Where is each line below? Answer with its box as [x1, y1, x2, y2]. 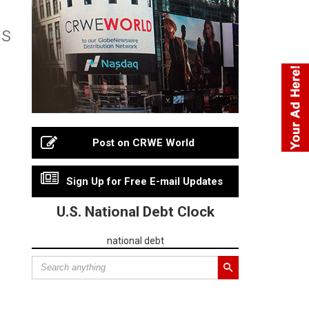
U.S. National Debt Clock [56, 203, 215, 220]
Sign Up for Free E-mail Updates [66, 175, 223, 188]
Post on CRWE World [92, 136, 195, 149]
